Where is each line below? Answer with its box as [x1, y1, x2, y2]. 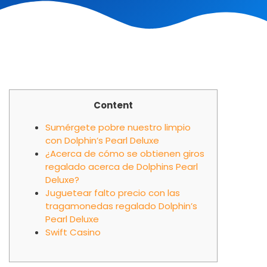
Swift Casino [45, 225, 101, 238]
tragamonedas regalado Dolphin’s [45, 199, 197, 212]
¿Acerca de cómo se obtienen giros [45, 147, 204, 160]
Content [94, 98, 133, 111]
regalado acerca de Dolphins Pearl [45, 160, 198, 173]
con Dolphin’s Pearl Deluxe [45, 133, 159, 147]
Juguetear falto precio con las [45, 186, 180, 199]
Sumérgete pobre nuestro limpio [45, 120, 191, 133]
